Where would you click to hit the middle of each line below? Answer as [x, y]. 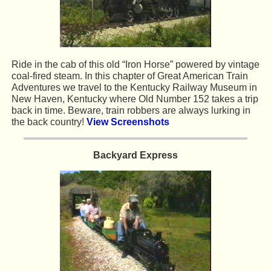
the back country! [49, 122]
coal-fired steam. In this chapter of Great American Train [129, 76]
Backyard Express [135, 155]
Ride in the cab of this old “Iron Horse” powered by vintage [135, 64]
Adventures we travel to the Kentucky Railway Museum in [134, 87]
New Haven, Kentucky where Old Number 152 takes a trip [135, 99]
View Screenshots [128, 122]
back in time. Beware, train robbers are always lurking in [131, 110]
